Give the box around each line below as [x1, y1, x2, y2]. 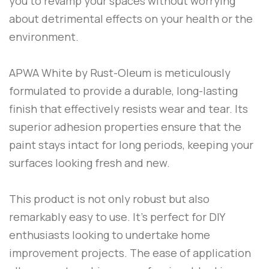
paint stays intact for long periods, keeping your [9, 138, 253, 153]
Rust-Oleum [90, 65, 151, 80]
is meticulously [151, 65, 231, 80]
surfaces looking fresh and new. [9, 156, 170, 171]
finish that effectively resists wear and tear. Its [9, 101, 248, 116]
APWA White [9, 65, 73, 80]
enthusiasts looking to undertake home [9, 228, 210, 243]
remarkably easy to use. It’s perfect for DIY [9, 210, 225, 225]
